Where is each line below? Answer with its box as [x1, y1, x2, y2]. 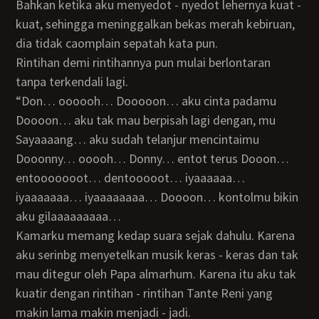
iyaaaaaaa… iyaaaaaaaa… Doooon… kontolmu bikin [16, 189, 299, 205]
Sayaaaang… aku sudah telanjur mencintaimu [16, 131, 260, 147]
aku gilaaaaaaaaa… [16, 208, 122, 224]
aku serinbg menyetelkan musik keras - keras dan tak [16, 246, 299, 263]
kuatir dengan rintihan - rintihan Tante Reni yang [16, 285, 273, 301]
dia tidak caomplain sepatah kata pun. [16, 35, 219, 51]
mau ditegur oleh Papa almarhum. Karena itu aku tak [16, 266, 297, 282]
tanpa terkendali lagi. [16, 73, 129, 90]
